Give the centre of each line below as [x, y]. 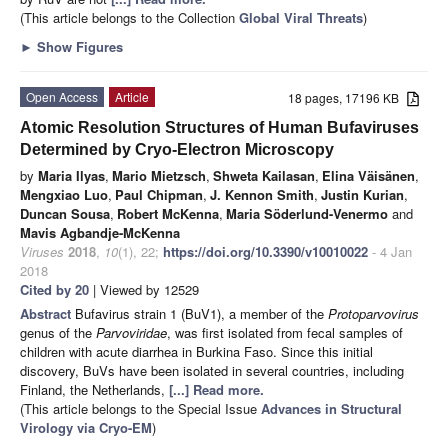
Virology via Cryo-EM [86, 427]
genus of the [58, 332]
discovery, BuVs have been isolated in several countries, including [212, 370]
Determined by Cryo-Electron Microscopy [177, 149]
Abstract [47, 313]
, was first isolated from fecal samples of [285, 332]
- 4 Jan [390, 251]
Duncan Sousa [65, 213]
